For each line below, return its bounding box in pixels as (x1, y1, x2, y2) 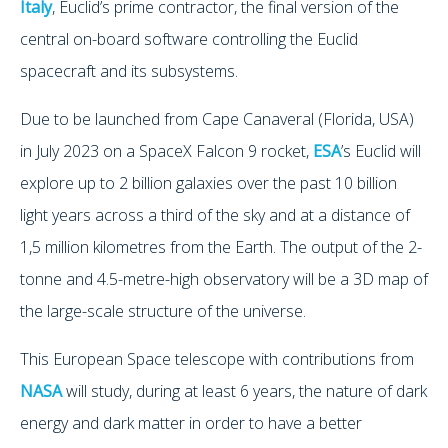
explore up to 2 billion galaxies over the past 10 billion (20, 171, 397, 194)
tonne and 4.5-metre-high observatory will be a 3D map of (20, 267, 428, 290)
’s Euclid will (341, 139, 421, 162)
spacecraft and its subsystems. (20, 59, 238, 82)
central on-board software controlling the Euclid (20, 27, 358, 50)
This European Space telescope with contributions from (20, 347, 414, 370)
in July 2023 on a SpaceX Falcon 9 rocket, (20, 139, 313, 162)
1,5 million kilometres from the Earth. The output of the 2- (20, 235, 422, 258)
